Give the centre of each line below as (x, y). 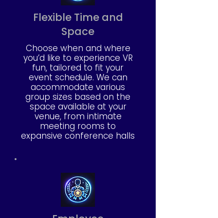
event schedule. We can (78, 77)
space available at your (78, 107)
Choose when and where (78, 48)
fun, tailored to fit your (78, 68)
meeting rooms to (78, 126)
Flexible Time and (78, 17)
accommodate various (78, 87)
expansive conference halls (78, 136)
